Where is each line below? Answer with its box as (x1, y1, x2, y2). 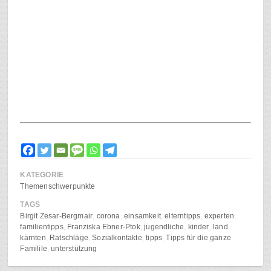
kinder (188, 223, 209, 232)
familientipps (20, 223, 64, 232)
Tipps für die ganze (166, 233, 231, 243)
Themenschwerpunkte (20, 182, 96, 191)
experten (204, 212, 235, 221)
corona (96, 212, 120, 221)
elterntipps (165, 212, 201, 221)
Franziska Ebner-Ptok (67, 223, 140, 232)
